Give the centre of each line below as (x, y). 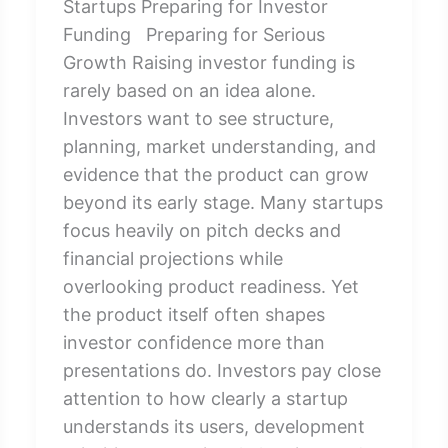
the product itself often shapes (193, 314)
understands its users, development (213, 426)
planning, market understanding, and (219, 146)
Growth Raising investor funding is (208, 62)
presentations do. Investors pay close (221, 370)
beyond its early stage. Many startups (222, 202)
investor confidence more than (193, 342)
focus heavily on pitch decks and (201, 230)
